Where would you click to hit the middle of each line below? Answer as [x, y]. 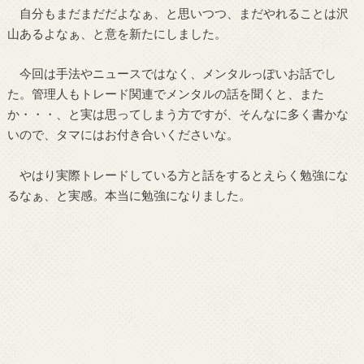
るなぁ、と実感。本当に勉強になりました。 [129, 195]
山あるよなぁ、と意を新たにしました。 [117, 34]
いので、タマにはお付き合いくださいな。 [123, 134]
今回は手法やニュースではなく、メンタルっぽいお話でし [171, 74]
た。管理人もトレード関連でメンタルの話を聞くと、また [165, 94]
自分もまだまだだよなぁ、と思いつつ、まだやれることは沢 [178, 13]
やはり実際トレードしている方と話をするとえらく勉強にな [178, 174]
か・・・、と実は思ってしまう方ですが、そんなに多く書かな [178, 114]
